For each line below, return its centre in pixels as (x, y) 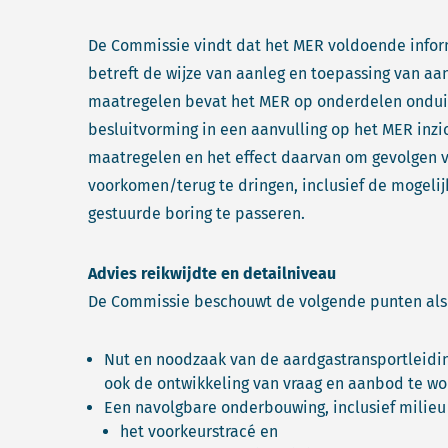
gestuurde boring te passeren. (196, 213)
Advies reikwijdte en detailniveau (212, 273)
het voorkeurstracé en (199, 431)
